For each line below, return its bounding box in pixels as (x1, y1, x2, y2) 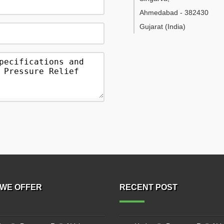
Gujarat (139, 22, 163, 30)
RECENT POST (119, 183, 177, 191)
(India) (165, 22, 185, 30)
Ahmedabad (139, 8, 178, 16)
